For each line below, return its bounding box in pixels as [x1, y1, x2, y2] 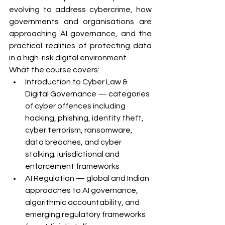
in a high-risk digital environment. [9, 53, 128, 62]
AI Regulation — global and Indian [25, 174, 151, 182]
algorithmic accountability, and [25, 198, 141, 206]
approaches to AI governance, [25, 186, 140, 194]
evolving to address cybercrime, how [9, 5, 152, 14]
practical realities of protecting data [9, 41, 152, 50]
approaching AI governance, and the [9, 29, 152, 38]
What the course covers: [9, 65, 99, 74]
